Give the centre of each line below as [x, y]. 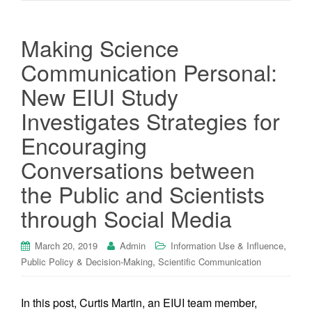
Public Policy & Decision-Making [87, 262]
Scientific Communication [210, 262]
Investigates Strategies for [150, 120]
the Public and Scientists [143, 194]
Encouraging [84, 145]
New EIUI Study [100, 96]
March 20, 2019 [66, 245]
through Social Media [126, 218]
